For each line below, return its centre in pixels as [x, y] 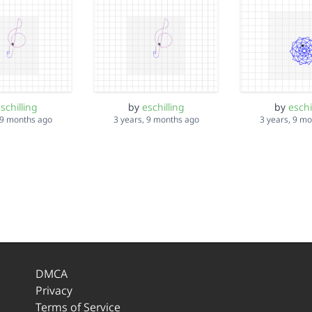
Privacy [54, 291]
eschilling [163, 107]
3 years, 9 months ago [156, 120]
